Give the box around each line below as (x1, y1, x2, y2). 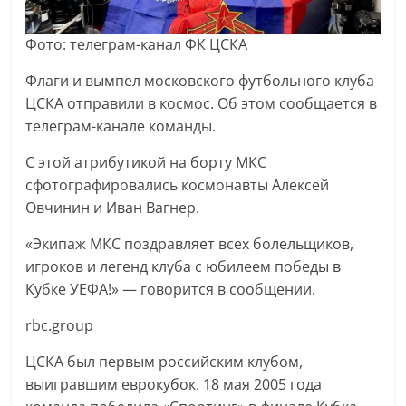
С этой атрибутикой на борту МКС (25, 151, 267, 172)
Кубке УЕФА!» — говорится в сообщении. (25, 278, 316, 299)
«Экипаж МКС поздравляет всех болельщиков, (25, 233, 354, 254)
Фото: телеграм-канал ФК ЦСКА (25, 34, 248, 54)
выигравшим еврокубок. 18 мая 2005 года (25, 373, 323, 394)
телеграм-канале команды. (25, 115, 217, 136)
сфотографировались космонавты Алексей (25, 174, 330, 195)
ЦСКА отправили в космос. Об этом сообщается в (25, 92, 378, 113)
